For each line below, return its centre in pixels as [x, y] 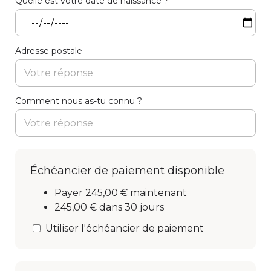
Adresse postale [49, 51]
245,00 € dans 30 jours [109, 207]
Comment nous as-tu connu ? [79, 101]
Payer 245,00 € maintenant [121, 193]
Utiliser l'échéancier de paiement [125, 228]
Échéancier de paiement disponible [127, 171]
